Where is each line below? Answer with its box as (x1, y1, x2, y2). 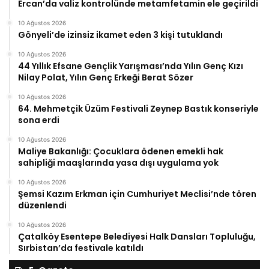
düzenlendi (18, 199, 67, 211)
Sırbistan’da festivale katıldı (18, 241, 144, 254)
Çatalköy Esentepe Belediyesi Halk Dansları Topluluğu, (18, 230, 256, 243)
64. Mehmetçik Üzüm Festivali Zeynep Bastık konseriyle (18, 102, 259, 115)
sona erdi (18, 113, 59, 126)
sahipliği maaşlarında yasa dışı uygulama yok (18, 156, 219, 169)
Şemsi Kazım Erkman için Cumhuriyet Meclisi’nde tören (18, 187, 256, 200)
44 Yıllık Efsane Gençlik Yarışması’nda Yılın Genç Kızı (18, 59, 243, 72)
